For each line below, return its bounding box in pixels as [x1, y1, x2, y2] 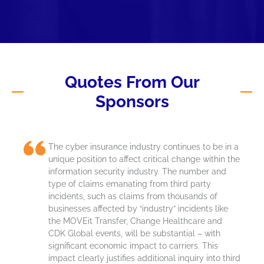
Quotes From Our [64, 72, 200, 92]
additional [137, 253, 176, 263]
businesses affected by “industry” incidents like [48, 203, 228, 213]
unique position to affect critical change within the [48, 154, 240, 164]
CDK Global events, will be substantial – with [48, 228, 220, 238]
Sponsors [95, 91, 169, 111]
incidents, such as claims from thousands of [48, 191, 217, 201]
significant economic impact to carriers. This [48, 240, 218, 250]
